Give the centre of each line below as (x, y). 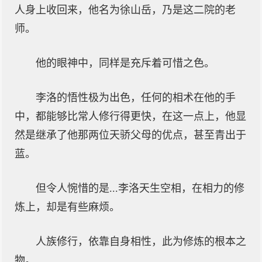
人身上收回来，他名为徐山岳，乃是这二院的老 (125, 10)
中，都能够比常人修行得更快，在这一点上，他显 (130, 116)
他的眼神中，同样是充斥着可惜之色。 (125, 63)
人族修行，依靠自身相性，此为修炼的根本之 (141, 242)
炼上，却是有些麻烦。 (67, 207)
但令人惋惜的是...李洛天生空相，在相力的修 (140, 188)
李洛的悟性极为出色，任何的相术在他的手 (136, 98)
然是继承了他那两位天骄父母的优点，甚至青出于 (130, 135)
